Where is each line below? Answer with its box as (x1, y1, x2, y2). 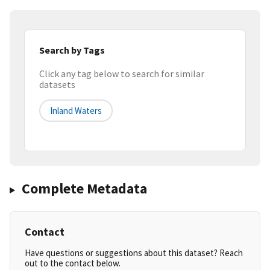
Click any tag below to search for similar (39, 67, 204, 80)
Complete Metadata (21, 179, 147, 198)
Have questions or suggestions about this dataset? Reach (25, 247, 243, 259)
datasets (39, 78, 75, 91)
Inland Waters (50, 105, 102, 117)
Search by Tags (39, 43, 105, 56)
